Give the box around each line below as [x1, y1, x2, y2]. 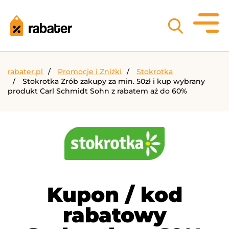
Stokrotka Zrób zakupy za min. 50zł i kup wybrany [22, 77, 205, 86]
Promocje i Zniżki [58, 67, 122, 76]
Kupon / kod [47, 182, 182, 207]
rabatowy [62, 202, 167, 227]
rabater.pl [8, 67, 43, 76]
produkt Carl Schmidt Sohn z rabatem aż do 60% [8, 86, 187, 96]
